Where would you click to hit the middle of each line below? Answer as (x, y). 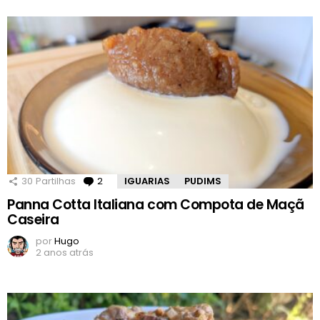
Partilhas (56, 181)
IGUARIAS (147, 181)
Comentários (136, 181)
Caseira (33, 220)
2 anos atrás (65, 253)
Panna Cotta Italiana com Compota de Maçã (156, 205)
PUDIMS (203, 181)
